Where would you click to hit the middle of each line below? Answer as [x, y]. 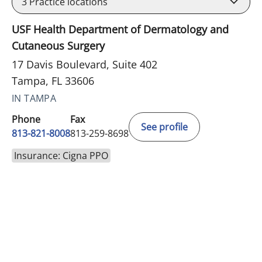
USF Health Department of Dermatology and [120, 29]
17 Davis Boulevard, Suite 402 [85, 64]
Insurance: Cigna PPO [61, 155]
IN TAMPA [34, 98]
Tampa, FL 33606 [53, 80]
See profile [164, 127]
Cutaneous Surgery [58, 45]
